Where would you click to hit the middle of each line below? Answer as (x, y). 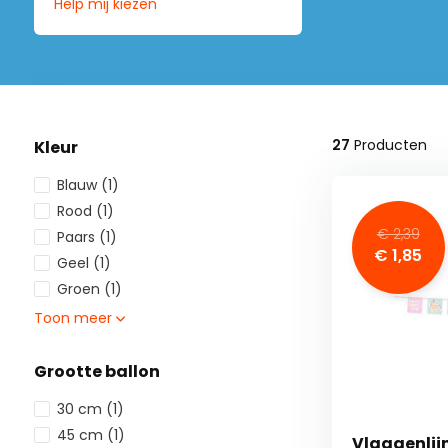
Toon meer (74, 318)
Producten (388, 145)
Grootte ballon (96, 372)
